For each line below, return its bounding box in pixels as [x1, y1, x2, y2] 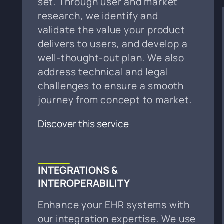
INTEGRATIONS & [37, 163, 118, 177]
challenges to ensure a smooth [37, 79, 184, 92]
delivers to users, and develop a [37, 37, 188, 50]
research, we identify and [37, 9, 158, 22]
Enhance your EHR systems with [37, 198, 190, 211]
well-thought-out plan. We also [37, 51, 184, 64]
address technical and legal [37, 65, 168, 78]
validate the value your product [37, 23, 185, 36]
